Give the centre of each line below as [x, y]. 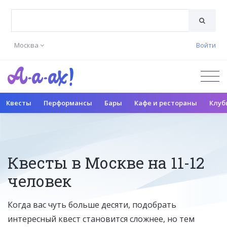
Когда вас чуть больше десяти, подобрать [92, 204]
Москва [26, 45]
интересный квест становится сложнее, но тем [101, 219]
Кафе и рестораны [166, 103]
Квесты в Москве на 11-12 [106, 162]
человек [40, 181]
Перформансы [68, 103]
